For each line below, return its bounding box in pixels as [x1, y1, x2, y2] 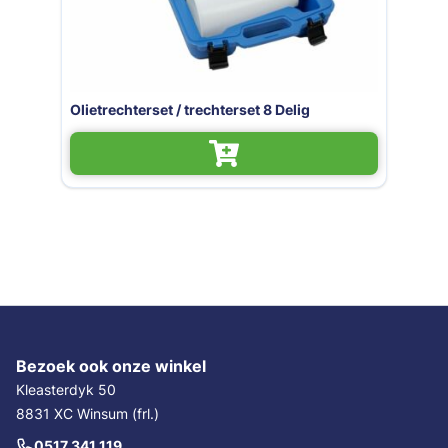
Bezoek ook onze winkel [16, 355, 206, 376]
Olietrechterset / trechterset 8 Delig [69, 100, 310, 118]
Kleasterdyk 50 [16, 380, 116, 398]
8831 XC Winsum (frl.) [16, 404, 159, 422]
